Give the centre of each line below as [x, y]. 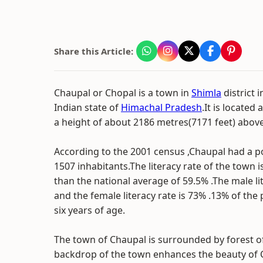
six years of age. [90, 210]
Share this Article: [94, 51]
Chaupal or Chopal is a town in [123, 93]
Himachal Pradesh [161, 107]
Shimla [206, 93]
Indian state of [87, 107]
